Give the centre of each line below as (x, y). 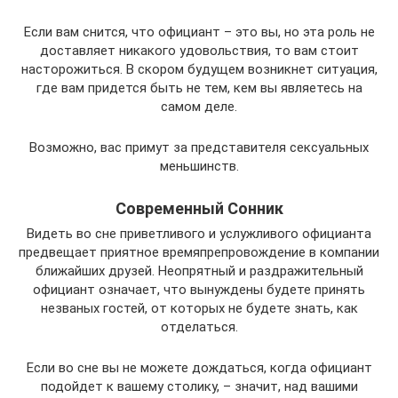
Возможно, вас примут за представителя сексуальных (199, 148)
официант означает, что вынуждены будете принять (199, 290)
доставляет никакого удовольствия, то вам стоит (199, 51)
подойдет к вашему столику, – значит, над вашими (199, 387)
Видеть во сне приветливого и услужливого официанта (199, 234)
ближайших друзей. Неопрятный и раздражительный (199, 271)
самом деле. (199, 107)
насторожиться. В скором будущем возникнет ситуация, (199, 70)
